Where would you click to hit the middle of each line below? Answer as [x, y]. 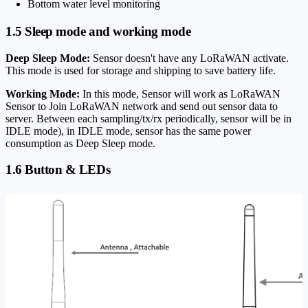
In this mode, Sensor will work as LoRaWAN [180, 93]
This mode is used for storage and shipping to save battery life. [141, 70]
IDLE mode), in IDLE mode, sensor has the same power [128, 131]
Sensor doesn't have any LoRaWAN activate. [189, 58]
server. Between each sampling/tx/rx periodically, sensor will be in [148, 118]
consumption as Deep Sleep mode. [80, 143]
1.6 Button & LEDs [58, 170]
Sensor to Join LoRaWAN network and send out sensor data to [142, 106]
